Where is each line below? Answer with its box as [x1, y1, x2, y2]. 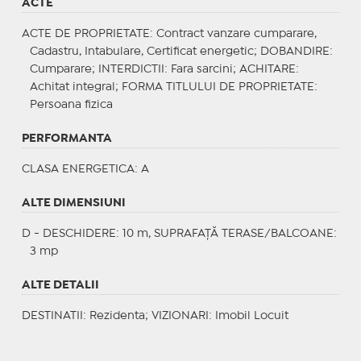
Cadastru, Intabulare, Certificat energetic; [29, 46, 260, 56]
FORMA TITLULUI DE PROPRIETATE [121, 81, 314, 92]
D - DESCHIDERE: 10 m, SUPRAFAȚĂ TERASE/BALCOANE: [21, 228, 337, 239]
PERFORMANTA [21, 133, 112, 143]
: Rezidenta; [82, 310, 151, 321]
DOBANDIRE [259, 46, 330, 56]
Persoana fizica [29, 99, 113, 110]
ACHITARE [239, 64, 296, 74]
